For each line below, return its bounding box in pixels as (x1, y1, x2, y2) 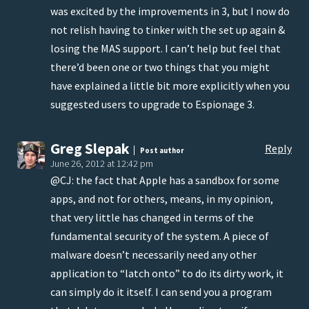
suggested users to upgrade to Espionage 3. (50, 97, 255, 112)
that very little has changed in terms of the (50, 210, 254, 225)
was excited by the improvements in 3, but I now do (50, 4, 290, 19)
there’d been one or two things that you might (50, 60, 270, 74)
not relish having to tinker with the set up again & (50, 23, 285, 37)
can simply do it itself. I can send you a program (50, 285, 272, 299)
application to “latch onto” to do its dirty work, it (50, 266, 283, 281)
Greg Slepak (50, 139, 130, 159)
